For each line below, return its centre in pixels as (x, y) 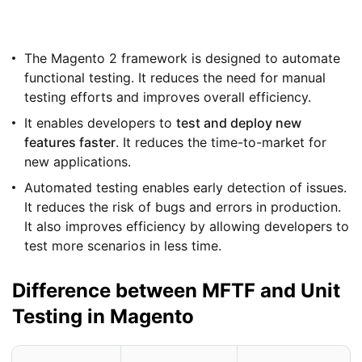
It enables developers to (100, 123)
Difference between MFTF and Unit (176, 291)
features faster (70, 143)
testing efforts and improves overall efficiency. (168, 97)
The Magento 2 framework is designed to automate (182, 59)
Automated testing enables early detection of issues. (185, 188)
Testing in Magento (103, 317)
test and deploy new (239, 123)
